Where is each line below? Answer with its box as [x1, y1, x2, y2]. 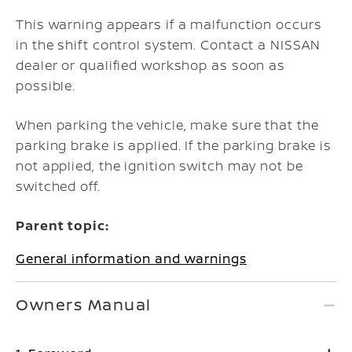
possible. [16, 77, 76, 94]
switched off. [16, 178, 101, 195]
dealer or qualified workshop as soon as [16, 57, 286, 74]
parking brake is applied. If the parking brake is [16, 137, 332, 154]
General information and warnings [16, 250, 247, 267]
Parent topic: [16, 217, 109, 234]
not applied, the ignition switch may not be [16, 157, 303, 174]
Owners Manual [16, 294, 152, 315]
